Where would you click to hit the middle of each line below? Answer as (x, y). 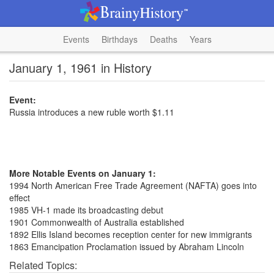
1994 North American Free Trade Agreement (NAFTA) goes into (133, 185)
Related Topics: (43, 265)
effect (20, 198)
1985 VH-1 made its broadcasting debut (86, 210)
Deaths (163, 39)
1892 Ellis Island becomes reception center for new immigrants (131, 234)
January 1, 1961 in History (80, 68)
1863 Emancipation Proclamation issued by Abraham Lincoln (127, 246)
